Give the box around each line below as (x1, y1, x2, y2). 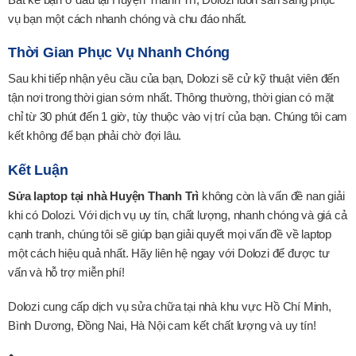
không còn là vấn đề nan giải (199, 188, 345, 203)
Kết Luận (8, 161, 68, 178)
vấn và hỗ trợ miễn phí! (8, 265, 125, 279)
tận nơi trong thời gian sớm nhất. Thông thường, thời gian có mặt (8, 91, 335, 105)
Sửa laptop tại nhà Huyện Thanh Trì (8, 188, 199, 203)
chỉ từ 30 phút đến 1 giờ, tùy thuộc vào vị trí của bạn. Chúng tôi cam (8, 110, 348, 124)
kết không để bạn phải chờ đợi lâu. (8, 129, 182, 143)
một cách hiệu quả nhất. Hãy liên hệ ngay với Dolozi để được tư (8, 246, 330, 260)
